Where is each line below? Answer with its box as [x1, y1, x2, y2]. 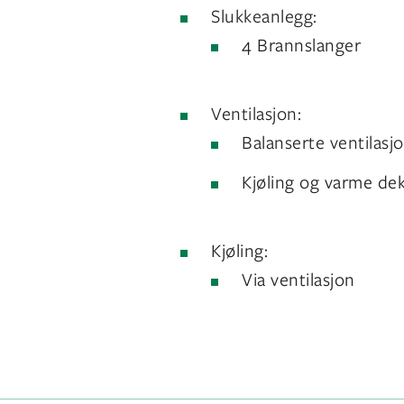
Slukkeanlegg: [211, 3, 317, 28]
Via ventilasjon [242, 266, 355, 291]
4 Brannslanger [242, 32, 362, 57]
